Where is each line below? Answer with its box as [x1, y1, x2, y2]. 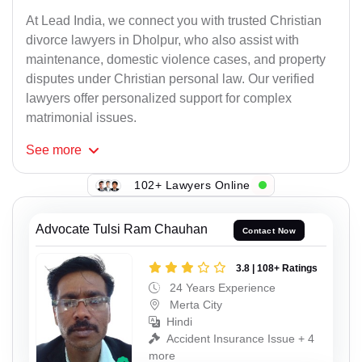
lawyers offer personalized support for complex [26, 91, 292, 106]
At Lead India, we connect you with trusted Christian [26, 14, 322, 28]
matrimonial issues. [26, 111, 137, 125]
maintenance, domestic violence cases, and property [26, 53, 326, 67]
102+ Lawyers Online [134, 178, 250, 192]
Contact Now [242, 225, 297, 235]
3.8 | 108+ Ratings [236, 262, 318, 274]
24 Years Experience [166, 280, 276, 294]
